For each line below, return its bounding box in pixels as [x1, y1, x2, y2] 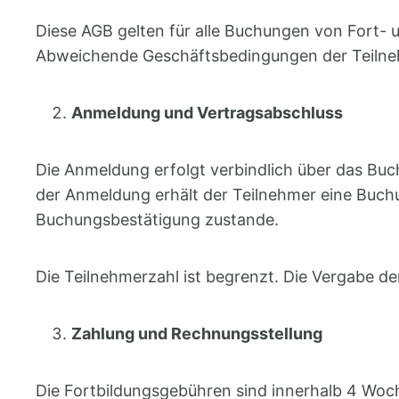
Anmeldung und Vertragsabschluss [71, 102, 346, 122]
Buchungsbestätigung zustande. [36, 209, 283, 229]
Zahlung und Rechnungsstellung [71, 323, 326, 343]
